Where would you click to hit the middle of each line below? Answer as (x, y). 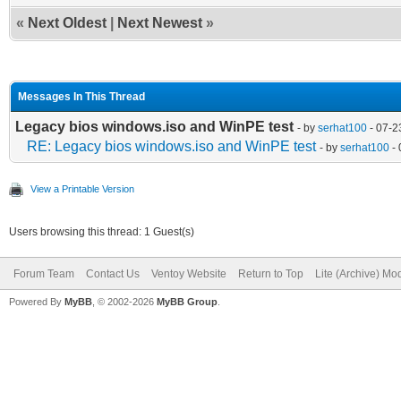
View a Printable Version (82, 188)
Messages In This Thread (81, 96)
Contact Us (113, 273)
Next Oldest (67, 22)
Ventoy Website (189, 273)
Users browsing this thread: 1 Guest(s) (102, 231)
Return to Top (271, 273)
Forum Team (44, 273)
